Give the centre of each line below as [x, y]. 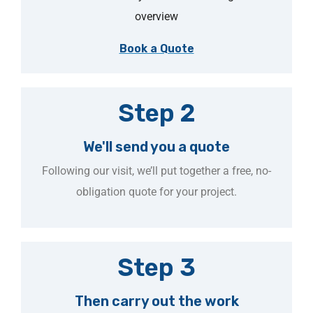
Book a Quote [156, 49]
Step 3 [156, 268]
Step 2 [156, 113]
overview [156, 16]
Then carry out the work [156, 301]
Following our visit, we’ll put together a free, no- [156, 171]
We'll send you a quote [156, 147]
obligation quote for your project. [156, 192]
